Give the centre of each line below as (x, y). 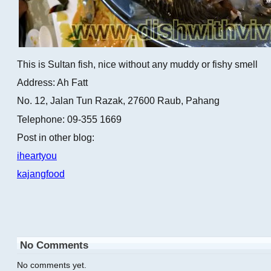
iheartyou (37, 155)
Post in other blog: (56, 137)
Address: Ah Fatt (52, 83)
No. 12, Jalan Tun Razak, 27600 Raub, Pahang (118, 101)
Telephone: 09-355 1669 (69, 119)
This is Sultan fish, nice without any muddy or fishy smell (137, 64)
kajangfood (41, 173)
